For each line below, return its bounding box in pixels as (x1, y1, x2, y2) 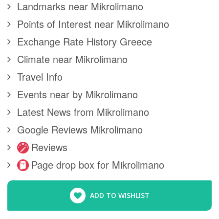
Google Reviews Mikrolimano (17, 122, 143, 137)
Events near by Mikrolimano (17, 87, 138, 102)
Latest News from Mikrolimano (17, 105, 149, 119)
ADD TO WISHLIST (89, 191, 150, 200)
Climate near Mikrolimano (17, 52, 128, 66)
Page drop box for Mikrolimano (31, 157, 164, 172)
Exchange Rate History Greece (17, 34, 152, 49)
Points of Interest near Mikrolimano (17, 17, 169, 31)
